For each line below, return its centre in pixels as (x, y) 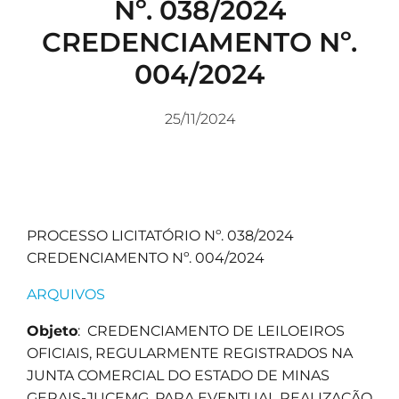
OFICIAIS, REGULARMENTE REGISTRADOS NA (190, 354)
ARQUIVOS (66, 295)
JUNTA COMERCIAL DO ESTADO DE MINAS (178, 376)
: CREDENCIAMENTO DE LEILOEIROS (211, 331)
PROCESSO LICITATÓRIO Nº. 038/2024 (160, 236)
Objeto (52, 331)
